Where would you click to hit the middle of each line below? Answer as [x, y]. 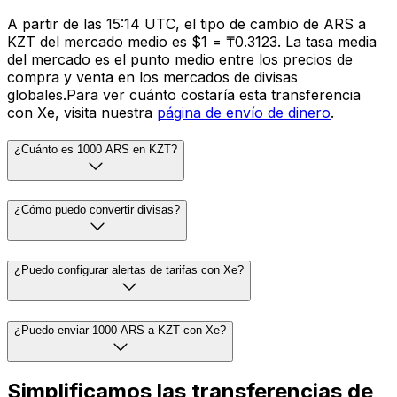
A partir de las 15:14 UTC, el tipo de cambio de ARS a [187, 23]
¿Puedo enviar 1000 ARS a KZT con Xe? [120, 330]
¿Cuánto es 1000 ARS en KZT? [96, 150]
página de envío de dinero [244, 112]
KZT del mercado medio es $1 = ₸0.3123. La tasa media [192, 41]
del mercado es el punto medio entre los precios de [180, 59]
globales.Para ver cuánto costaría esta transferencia [184, 94]
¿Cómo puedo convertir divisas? [97, 210]
